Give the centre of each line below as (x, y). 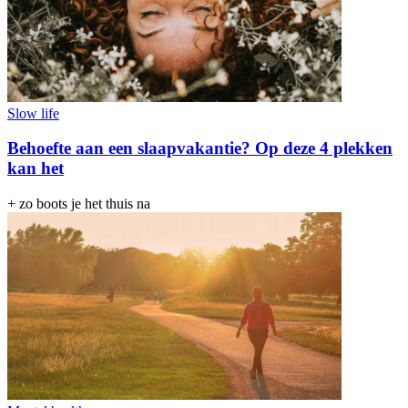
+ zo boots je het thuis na (79, 204)
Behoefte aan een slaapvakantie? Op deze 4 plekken (200, 148)
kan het (36, 168)
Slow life (33, 113)
